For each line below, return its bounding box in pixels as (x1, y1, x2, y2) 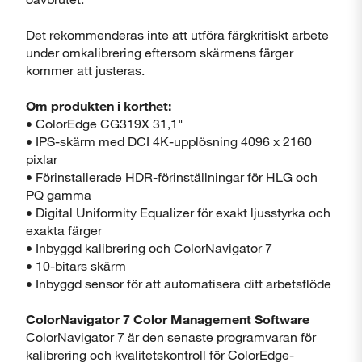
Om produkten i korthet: (26, 98, 171, 113)
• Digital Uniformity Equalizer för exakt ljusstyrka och (26, 204, 330, 220)
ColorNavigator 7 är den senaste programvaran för (26, 329, 316, 344)
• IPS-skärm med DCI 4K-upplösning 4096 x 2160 (26, 133, 312, 149)
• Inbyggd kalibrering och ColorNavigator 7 (26, 240, 272, 255)
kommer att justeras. (26, 62, 145, 78)
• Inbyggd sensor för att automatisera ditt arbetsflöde (26, 276, 331, 291)
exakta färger (26, 222, 102, 238)
